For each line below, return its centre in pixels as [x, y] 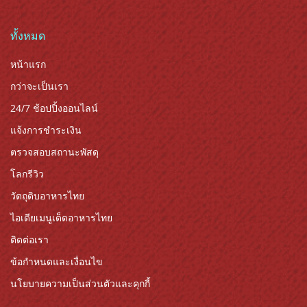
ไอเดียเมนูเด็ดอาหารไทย [61, 217]
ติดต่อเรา [29, 239]
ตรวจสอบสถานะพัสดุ [54, 151]
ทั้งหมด [28, 35]
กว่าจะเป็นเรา [39, 86]
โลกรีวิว [27, 173]
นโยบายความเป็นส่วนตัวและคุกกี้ [80, 283]
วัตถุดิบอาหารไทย [47, 195]
